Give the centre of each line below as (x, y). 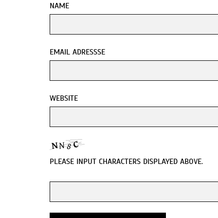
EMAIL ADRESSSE (77, 52)
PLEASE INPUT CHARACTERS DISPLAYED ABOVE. (126, 162)
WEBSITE (64, 99)
